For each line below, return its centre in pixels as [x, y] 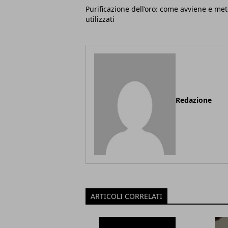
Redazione [194, 100]
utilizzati [100, 19]
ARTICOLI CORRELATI [126, 196]
